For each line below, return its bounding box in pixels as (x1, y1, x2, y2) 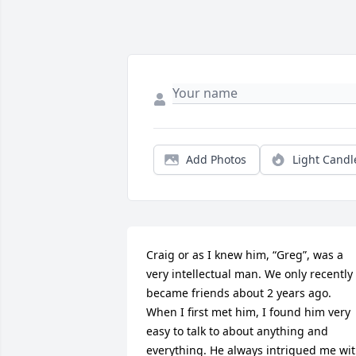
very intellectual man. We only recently (146, 266, 353, 282)
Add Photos (186, 152, 246, 168)
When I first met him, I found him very (146, 304, 350, 320)
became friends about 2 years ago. (146, 285, 331, 301)
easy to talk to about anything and (146, 323, 328, 339)
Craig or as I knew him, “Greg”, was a (146, 247, 343, 263)
